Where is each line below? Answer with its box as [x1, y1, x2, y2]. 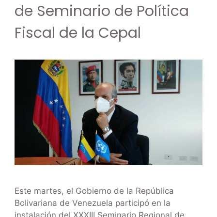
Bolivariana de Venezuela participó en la [15, 198, 170, 208]
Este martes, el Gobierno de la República [15, 186, 174, 196]
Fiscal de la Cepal [15, 23, 141, 44]
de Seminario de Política [15, 1, 189, 22]
